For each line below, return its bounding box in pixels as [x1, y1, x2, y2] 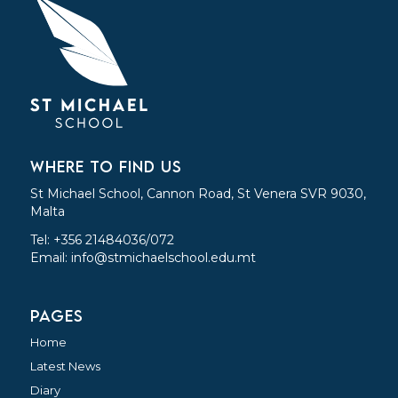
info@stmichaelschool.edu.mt [70, 249, 256, 266]
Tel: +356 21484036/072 [29, 231, 174, 248]
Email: [29, 249, 71, 266]
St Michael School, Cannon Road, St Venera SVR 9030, [29, 185, 366, 202]
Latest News [29, 358, 100, 373]
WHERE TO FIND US [29, 156, 182, 177]
